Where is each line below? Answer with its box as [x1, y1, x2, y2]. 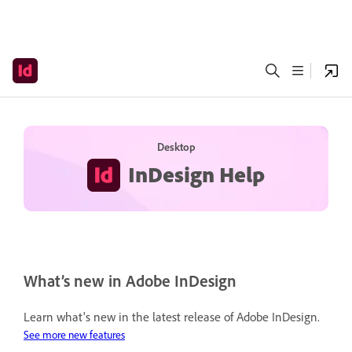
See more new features [24, 327, 125, 341]
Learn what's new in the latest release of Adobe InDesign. [24, 308, 320, 324]
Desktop [156, 140, 196, 153]
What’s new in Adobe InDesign [24, 270, 236, 291]
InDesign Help [128, 160, 265, 188]
